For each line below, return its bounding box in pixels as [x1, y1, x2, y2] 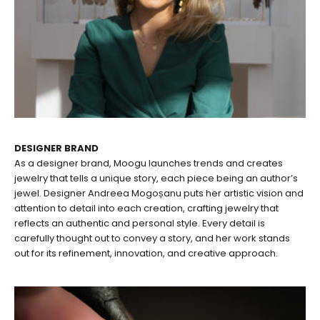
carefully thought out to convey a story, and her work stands [14, 231, 290, 245]
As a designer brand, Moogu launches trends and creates [14, 156, 283, 170]
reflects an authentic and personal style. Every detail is [14, 216, 265, 230]
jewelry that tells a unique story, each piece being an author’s [14, 171, 298, 185]
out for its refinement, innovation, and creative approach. [14, 246, 278, 260]
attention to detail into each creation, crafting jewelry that [14, 201, 279, 215]
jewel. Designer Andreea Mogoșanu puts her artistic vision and [14, 186, 304, 200]
